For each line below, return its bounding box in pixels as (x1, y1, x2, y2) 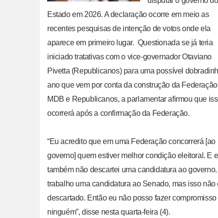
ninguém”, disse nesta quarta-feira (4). (47, 207, 174, 216)
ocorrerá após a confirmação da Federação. (47, 109, 193, 117)
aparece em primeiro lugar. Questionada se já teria (47, 38, 213, 47)
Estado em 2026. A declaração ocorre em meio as (47, 10, 209, 18)
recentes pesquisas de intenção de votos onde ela (47, 24, 211, 33)
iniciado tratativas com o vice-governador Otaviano (47, 52, 212, 61)
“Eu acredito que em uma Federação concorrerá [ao (47, 137, 216, 145)
